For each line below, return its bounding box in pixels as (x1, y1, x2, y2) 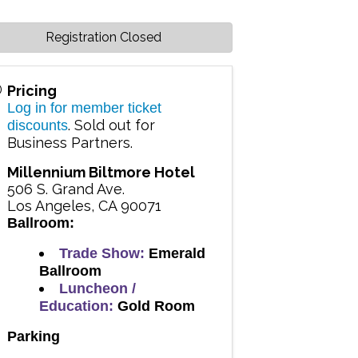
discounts (6, 117, 68, 134)
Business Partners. (6, 134, 133, 152)
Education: (38, 298, 113, 315)
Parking (6, 328, 60, 345)
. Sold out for (67, 117, 155, 134)
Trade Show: (58, 245, 145, 262)
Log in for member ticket (6, 100, 161, 117)
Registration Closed (45, 30, 161, 46)
